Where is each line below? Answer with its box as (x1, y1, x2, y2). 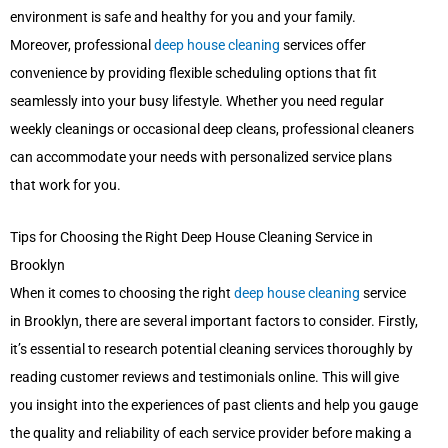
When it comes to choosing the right (10, 285, 234, 302)
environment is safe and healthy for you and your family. (10, 9, 356, 26)
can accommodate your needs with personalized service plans (10, 149, 392, 166)
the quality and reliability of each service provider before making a (10, 425, 412, 442)
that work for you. (10, 177, 121, 194)
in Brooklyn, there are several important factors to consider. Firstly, (10, 313, 418, 330)
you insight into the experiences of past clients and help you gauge (10, 397, 418, 414)
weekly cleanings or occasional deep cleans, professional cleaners (10, 121, 414, 138)
